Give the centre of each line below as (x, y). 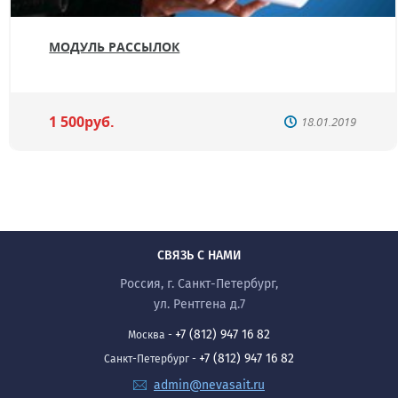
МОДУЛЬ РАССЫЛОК (115, 46)
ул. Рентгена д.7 (199, 304)
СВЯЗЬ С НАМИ (199, 255)
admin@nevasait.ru (209, 385)
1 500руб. (82, 121)
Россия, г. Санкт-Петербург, (199, 283)
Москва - (151, 334)
